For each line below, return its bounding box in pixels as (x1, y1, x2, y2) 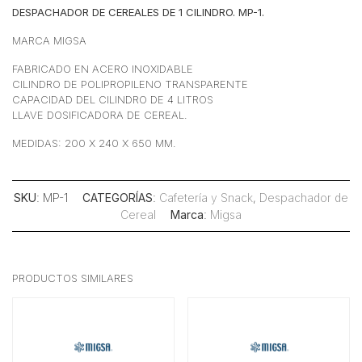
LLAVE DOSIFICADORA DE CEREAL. (12, 108, 187, 121)
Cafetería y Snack (159, 191, 253, 204)
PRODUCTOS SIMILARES (12, 271, 133, 284)
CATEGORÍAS (82, 191, 153, 204)
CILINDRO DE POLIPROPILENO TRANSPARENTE (12, 78, 248, 90)
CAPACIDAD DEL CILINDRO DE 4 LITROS (12, 93, 213, 106)
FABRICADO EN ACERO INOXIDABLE (12, 62, 193, 75)
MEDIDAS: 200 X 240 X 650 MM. (12, 137, 176, 149)
